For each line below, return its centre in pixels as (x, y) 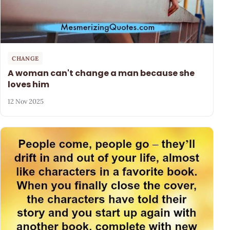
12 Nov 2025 (26, 102)
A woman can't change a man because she (101, 73)
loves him (29, 84)
